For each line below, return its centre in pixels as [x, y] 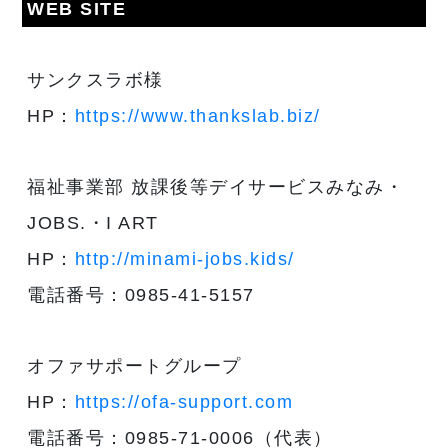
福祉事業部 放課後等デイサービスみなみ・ [216, 186]
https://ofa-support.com [184, 401]
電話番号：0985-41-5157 [141, 294]
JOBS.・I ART [93, 222]
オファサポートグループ [134, 365]
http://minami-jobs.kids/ [184, 258]
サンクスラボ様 [95, 79]
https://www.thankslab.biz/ [197, 115]
